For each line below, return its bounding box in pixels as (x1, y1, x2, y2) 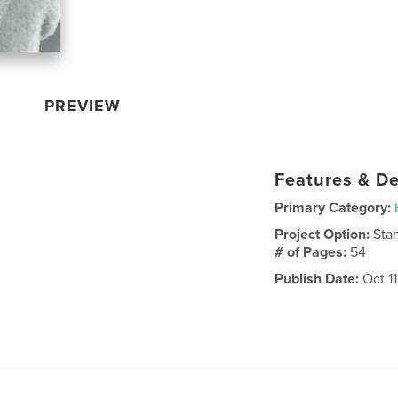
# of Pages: (275, 243, 351, 261)
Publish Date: (275, 269, 360, 288)
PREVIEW (44, 95, 122, 115)
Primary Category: (275, 198, 392, 217)
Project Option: (275, 225, 374, 243)
